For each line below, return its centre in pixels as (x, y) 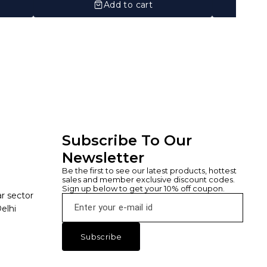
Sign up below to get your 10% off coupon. (143, 188)
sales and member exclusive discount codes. (149, 179)
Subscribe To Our (129, 140)
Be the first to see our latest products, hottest (150, 170)
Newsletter (103, 157)
